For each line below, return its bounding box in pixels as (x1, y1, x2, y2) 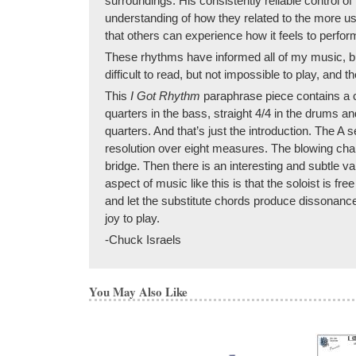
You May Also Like (89, 282, 188, 300)
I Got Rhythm (130, 88, 203, 103)
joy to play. (105, 211, 160, 225)
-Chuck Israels (105, 232, 181, 246)
